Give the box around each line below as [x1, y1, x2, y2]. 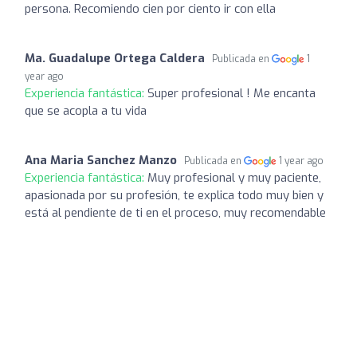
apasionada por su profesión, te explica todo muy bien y [25, 186, 324, 203]
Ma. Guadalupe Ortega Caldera [25, 49, 205, 66]
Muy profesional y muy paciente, [147, 169, 321, 186]
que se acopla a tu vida [25, 102, 147, 119]
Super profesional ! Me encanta [147, 84, 316, 101]
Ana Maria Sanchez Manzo [25, 151, 177, 168]
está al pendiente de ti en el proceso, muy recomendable [25, 204, 326, 221]
